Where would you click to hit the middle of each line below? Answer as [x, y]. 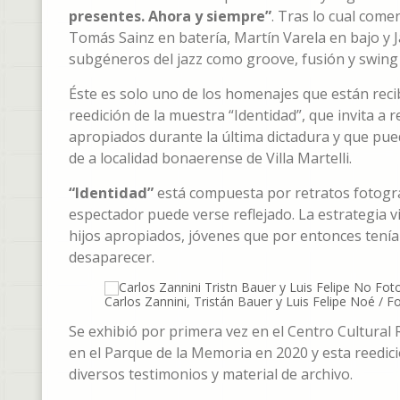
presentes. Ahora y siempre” [170, 16]
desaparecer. [112, 257]
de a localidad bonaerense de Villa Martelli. [210, 158]
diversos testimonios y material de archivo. [211, 374]
